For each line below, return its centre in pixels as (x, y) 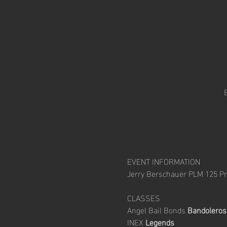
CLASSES (143, 197)
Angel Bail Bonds (156, 210)
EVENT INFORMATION (163, 161)
